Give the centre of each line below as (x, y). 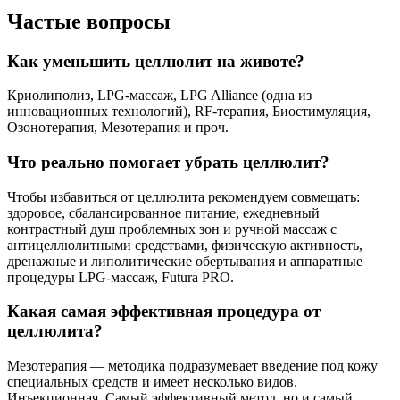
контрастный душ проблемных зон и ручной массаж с (172, 229)
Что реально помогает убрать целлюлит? (168, 162)
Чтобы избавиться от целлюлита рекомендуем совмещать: (183, 196)
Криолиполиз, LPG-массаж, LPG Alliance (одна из (159, 96)
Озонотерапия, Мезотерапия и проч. (118, 128)
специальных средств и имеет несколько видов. (152, 382)
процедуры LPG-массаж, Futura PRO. (121, 277)
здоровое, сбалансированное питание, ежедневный (163, 212)
